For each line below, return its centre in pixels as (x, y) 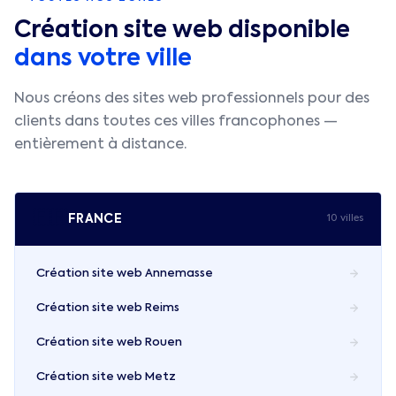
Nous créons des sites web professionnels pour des (192, 99)
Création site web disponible (182, 31)
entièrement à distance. (100, 145)
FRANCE (95, 219)
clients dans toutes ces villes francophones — (176, 122)
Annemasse (179, 274)
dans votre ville (103, 59)
